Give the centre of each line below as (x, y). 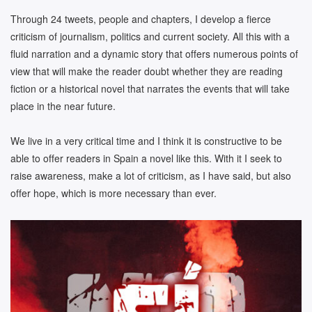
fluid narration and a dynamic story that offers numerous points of (154, 53)
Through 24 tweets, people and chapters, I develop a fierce (141, 18)
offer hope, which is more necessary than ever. (114, 193)
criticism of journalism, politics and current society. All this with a (150, 36)
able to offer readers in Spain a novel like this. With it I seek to (146, 158)
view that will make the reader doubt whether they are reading (147, 71)
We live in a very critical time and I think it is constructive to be (146, 141)
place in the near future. (63, 106)
